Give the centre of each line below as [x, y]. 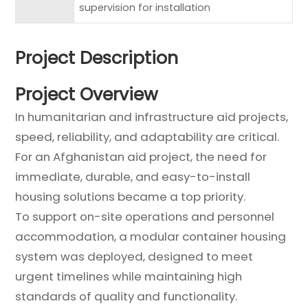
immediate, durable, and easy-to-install [133, 176]
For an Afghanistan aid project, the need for [141, 156]
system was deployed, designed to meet [134, 256]
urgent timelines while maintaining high [129, 276]
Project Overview [87, 94]
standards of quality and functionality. [126, 296]
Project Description [97, 58]
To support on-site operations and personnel [145, 216]
